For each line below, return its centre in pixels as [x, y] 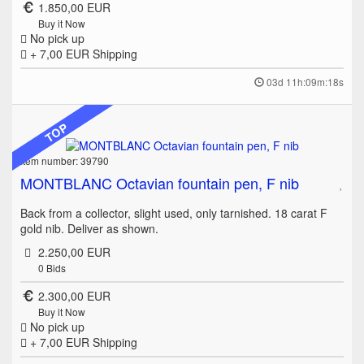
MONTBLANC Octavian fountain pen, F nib [160, 182]
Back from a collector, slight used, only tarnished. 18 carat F [174, 212]
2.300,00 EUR [74, 295]
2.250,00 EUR [74, 251]
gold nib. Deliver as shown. [89, 228]
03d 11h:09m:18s [305, 82]
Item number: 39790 [65, 160]
